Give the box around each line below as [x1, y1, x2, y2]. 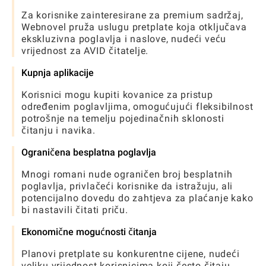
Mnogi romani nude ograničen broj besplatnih [21, 168, 233, 180]
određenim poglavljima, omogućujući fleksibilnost [21, 100, 254, 112]
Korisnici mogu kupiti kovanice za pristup [21, 88, 213, 100]
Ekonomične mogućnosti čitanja [21, 226, 157, 237]
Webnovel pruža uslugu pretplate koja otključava [21, 21, 247, 33]
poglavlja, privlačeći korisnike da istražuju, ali [21, 180, 233, 192]
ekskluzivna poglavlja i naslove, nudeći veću [21, 33, 227, 45]
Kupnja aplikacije [21, 66, 94, 78]
